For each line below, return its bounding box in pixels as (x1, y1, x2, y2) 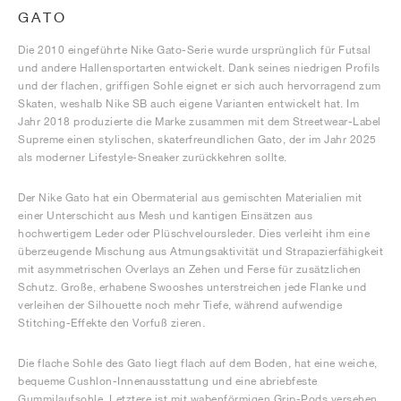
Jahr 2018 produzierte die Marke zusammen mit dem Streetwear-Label (18, 115, 381, 128)
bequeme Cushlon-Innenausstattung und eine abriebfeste (18, 374, 318, 388)
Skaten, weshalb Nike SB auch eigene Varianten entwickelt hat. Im (18, 97, 359, 110)
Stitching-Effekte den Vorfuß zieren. (18, 316, 205, 329)
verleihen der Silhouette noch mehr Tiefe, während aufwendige (18, 298, 342, 311)
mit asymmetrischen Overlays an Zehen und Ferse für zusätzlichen (18, 262, 362, 276)
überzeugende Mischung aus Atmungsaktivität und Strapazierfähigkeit (18, 244, 383, 258)
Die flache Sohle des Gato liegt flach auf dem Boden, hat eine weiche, (18, 356, 378, 370)
